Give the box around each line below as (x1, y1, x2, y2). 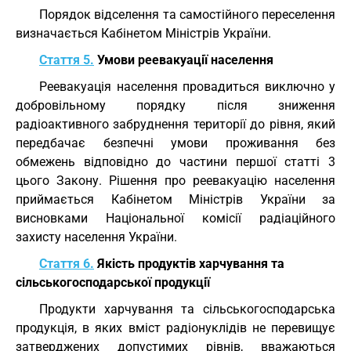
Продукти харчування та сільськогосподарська (39, 302, 335, 317)
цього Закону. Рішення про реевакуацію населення (16, 173, 335, 188)
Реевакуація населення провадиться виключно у (39, 79, 335, 94)
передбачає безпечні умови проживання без (16, 136, 335, 150)
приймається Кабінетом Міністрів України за (16, 192, 335, 207)
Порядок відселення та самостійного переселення (39, 7, 335, 22)
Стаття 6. (39, 256, 94, 271)
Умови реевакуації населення (94, 52, 273, 67)
